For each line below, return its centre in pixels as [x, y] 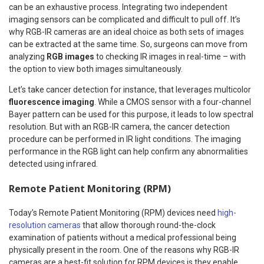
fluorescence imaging [52, 102]
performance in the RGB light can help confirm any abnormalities [128, 151]
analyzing [28, 56]
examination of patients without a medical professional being [123, 238]
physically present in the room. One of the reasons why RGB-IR [124, 250]
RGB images [70, 56]
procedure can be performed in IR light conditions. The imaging [125, 139]
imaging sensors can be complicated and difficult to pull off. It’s [125, 19]
